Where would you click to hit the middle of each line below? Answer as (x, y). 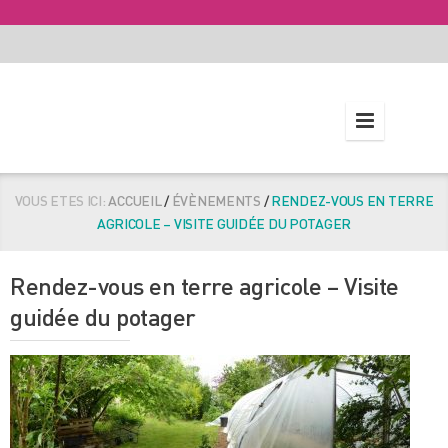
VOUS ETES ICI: (60, 200)
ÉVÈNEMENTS (216, 200)
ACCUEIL (135, 200)
